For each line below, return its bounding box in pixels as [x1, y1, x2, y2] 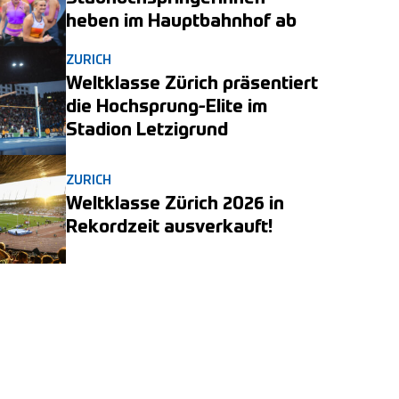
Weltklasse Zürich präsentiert [65, 76, 318, 94]
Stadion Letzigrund [65, 122, 228, 141]
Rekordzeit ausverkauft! [65, 219, 273, 238]
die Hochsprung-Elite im [65, 99, 267, 118]
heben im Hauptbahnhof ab [65, 13, 297, 32]
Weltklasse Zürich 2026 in [65, 196, 284, 215]
